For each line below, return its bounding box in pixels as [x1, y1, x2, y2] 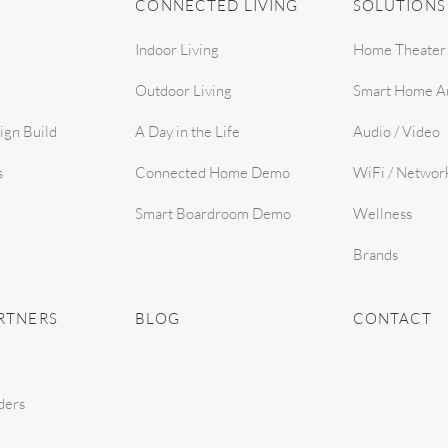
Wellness [352, 204, 412, 223]
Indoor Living [135, 40, 220, 59]
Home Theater [352, 40, 446, 59]
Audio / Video [352, 122, 440, 141]
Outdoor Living [135, 81, 233, 100]
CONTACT [352, 309, 433, 328]
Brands [352, 245, 398, 264]
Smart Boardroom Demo [135, 204, 292, 223]
